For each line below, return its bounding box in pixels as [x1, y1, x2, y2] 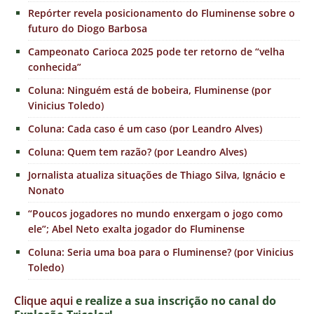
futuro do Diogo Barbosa [28, 22, 147, 36]
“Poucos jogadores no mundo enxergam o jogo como [28, 207, 283, 221]
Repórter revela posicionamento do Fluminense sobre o [28, 6, 295, 20]
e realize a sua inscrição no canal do [73, 293, 276, 309]
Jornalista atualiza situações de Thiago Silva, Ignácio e [28, 168, 285, 182]
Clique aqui [14, 293, 73, 309]
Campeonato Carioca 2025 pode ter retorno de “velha [28, 45, 285, 59]
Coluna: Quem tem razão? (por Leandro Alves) [28, 145, 247, 159]
